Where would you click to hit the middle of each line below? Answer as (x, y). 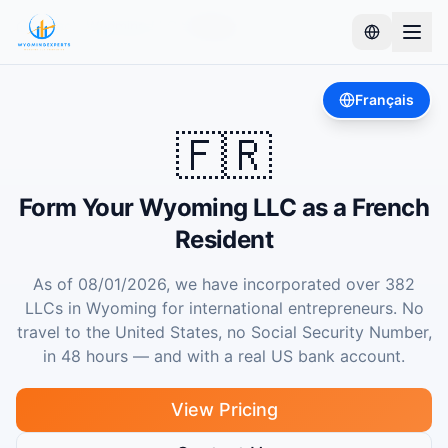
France (213, 25)
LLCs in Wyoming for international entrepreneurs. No (224, 308)
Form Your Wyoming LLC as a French (224, 207)
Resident (224, 239)
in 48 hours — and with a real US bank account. (224, 356)
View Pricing (224, 409)
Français (384, 99)
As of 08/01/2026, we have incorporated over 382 (224, 284)
